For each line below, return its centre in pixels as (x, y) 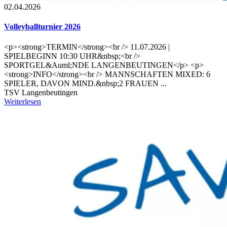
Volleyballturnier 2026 (42, 27)
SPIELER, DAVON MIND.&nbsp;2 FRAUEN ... (85, 83)
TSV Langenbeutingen (41, 92)
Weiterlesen (23, 101)
